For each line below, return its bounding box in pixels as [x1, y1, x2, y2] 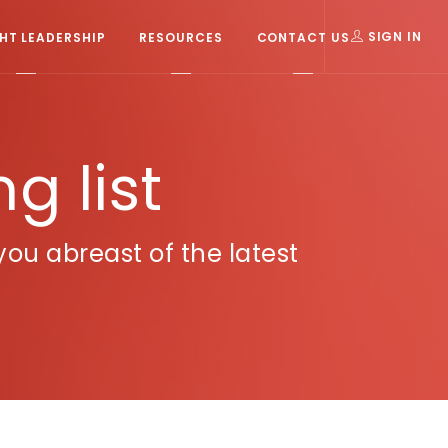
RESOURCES [139, 28, 223, 45]
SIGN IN [363, 28, 422, 44]
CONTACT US [256, 28, 350, 45]
